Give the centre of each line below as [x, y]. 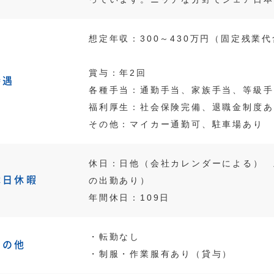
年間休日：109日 [130, 198]
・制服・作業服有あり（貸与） [161, 254]
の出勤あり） [120, 180]
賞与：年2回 [118, 73]
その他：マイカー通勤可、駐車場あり [176, 124]
